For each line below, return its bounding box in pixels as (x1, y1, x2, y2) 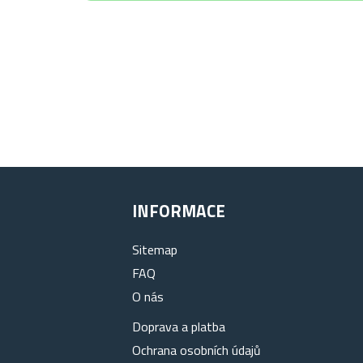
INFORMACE (132, 198, 226, 224)
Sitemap (132, 240, 178, 259)
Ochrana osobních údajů (132, 340, 262, 360)
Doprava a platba (132, 317, 226, 336)
